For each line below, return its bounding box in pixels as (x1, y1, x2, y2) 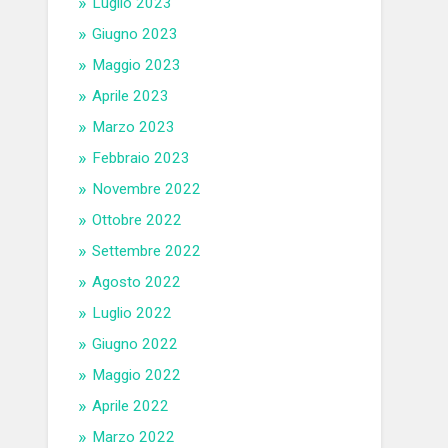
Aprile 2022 (92, 397, 170, 416)
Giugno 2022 (92, 335, 179, 354)
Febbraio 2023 (92, 149, 191, 168)
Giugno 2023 (92, 25, 179, 44)
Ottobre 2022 (92, 211, 183, 230)
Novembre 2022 (92, 180, 202, 199)
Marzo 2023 (92, 118, 176, 137)
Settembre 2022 (92, 242, 202, 261)
